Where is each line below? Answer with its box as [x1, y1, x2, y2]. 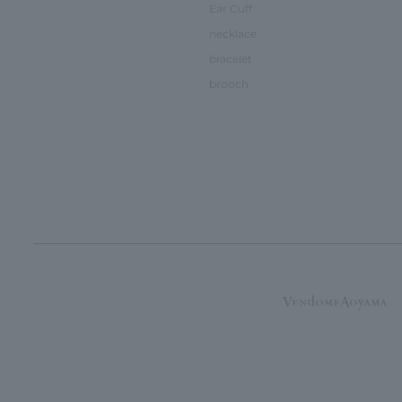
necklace [208, 26, 257, 40]
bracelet [208, 51, 252, 66]
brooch [208, 76, 249, 91]
